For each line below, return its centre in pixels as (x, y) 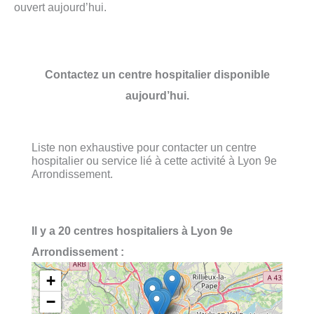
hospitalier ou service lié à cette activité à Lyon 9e (154, 160)
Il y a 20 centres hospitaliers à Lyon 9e (132, 231)
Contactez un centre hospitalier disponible (157, 74)
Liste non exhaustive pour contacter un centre (144, 147)
